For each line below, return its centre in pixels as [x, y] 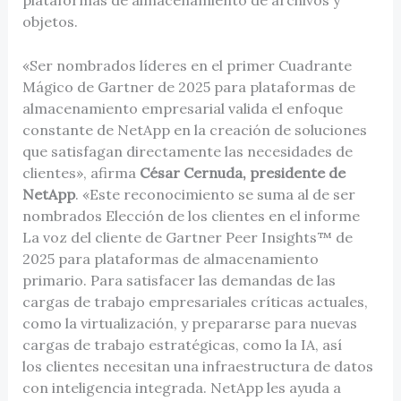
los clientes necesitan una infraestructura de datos [197, 367]
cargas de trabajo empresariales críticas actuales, [195, 302]
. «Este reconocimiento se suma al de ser [215, 195]
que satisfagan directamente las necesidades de [187, 152]
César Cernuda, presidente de [242, 173]
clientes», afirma [81, 173]
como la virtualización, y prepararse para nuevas [189, 324]
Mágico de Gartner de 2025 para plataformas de [188, 87]
